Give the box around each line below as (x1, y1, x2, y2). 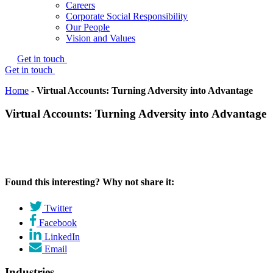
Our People (66, 21, 110, 32)
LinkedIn (44, 231, 80, 242)
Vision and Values (66, 32, 135, 43)
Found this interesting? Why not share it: (5, 177, 174, 188)
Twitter (44, 202, 72, 213)
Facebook (39, 217, 77, 228)
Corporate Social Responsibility (66, 10, 188, 21)
